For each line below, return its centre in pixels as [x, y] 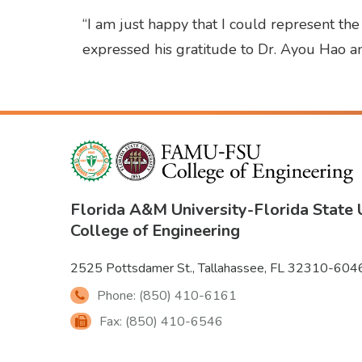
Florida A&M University [159, 209]
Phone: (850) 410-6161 [166, 295]
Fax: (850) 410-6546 [161, 321]
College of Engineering [155, 230]
